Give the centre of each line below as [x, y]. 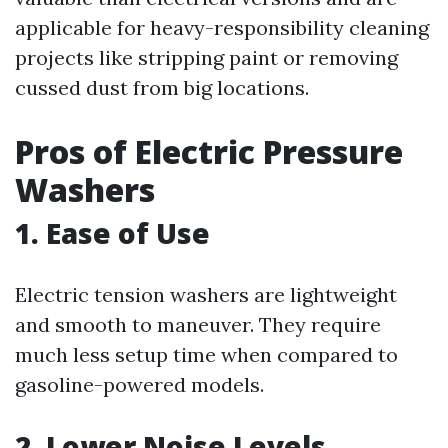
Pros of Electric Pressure [209, 151]
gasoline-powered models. [139, 384]
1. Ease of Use [112, 233]
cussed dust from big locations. [162, 87]
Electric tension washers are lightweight [206, 294]
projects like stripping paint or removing [206, 57]
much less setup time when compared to [206, 354]
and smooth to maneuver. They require [198, 324]
